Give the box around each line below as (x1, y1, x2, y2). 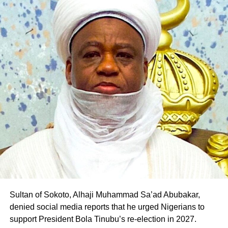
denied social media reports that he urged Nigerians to (9, 202, 205, 211)
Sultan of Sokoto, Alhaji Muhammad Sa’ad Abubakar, (9, 190, 200, 199)
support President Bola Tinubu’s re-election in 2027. (9, 214, 196, 223)
